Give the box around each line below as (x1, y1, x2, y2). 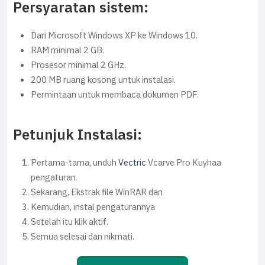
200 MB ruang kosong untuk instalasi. (31, 73, 176, 86)
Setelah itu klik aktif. (31, 215, 108, 228)
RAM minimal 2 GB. (31, 44, 104, 57)
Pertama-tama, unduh (31, 156, 118, 169)
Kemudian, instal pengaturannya (31, 201, 155, 214)
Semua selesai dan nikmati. (31, 230, 134, 243)
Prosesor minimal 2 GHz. (31, 59, 126, 72)
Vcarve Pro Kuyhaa (146, 156, 221, 169)
